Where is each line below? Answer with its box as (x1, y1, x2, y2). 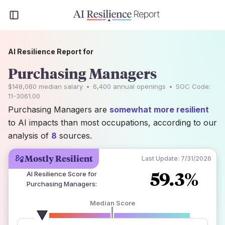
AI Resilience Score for (27, 170, 97, 178)
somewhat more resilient (109, 104, 209, 115)
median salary (37, 82, 83, 90)
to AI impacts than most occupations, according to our (8, 118, 217, 128)
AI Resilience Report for (8, 47, 93, 56)
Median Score (89, 199, 135, 207)
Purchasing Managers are (8, 104, 109, 115)
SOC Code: (176, 82, 210, 90)
